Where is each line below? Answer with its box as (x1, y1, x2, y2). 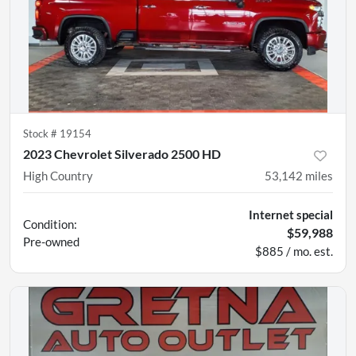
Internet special (249, 207, 333, 222)
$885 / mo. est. (255, 243, 333, 258)
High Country (23, 168, 93, 183)
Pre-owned (23, 234, 79, 249)
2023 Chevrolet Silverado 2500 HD (23, 145, 221, 161)
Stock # (23, 126, 60, 140)
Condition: (23, 216, 77, 231)
